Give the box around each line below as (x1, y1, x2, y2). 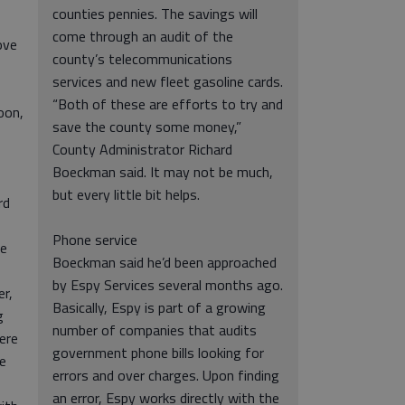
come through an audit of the (52, 25, 233, 47)
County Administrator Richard (52, 138, 232, 160)
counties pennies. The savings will (52, 3, 258, 24)
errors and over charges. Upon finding (52, 364, 279, 386)
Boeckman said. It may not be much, (52, 161, 273, 183)
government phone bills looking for (52, 342, 264, 363)
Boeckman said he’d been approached (52, 251, 277, 273)
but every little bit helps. (52, 184, 200, 205)
